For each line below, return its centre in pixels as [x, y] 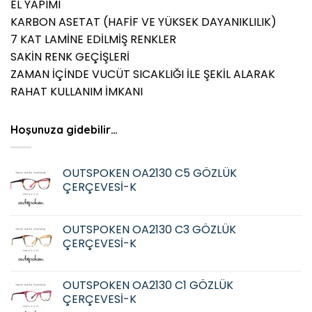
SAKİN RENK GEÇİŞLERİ [70, 57]
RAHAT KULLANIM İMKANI [77, 92]
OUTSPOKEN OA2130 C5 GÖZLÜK [150, 173]
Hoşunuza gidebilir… [64, 130]
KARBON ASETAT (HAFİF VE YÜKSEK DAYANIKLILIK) [143, 22]
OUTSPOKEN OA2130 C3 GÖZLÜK [149, 229]
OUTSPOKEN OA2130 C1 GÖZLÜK [148, 285]
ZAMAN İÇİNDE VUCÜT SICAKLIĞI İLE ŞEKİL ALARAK [143, 75]
